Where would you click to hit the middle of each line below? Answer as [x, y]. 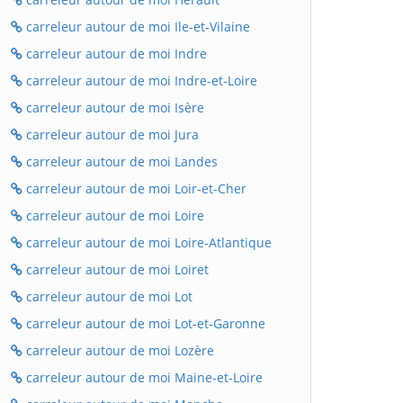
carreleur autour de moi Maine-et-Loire [143, 377]
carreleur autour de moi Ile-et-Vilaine [136, 27]
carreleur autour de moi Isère [113, 107]
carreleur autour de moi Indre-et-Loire [140, 81]
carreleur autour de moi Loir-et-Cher [134, 188]
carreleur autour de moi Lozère [118, 350]
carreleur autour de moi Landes [120, 161]
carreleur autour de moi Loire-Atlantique [147, 242]
